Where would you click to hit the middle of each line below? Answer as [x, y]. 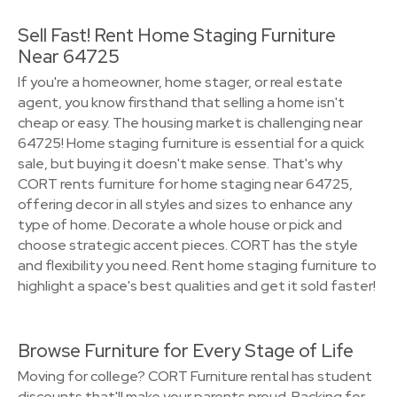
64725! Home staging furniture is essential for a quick [191, 143]
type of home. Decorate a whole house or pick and [180, 225]
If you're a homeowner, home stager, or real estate [180, 82]
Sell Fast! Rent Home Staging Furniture [177, 35]
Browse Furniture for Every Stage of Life [186, 350]
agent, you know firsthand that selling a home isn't [181, 102]
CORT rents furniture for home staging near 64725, [185, 184]
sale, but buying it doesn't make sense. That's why [180, 163]
